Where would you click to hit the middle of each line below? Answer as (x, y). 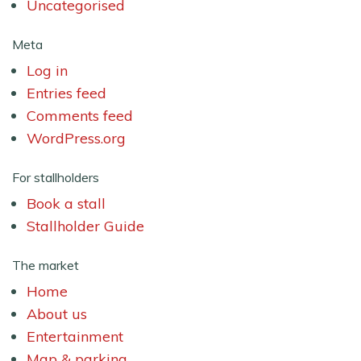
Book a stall (66, 204)
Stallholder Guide (85, 226)
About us (56, 314)
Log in (47, 70)
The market (46, 266)
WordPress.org (76, 138)
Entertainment (75, 337)
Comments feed (79, 115)
